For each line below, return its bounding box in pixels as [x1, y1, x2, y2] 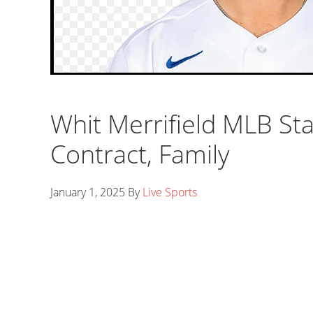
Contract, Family [50, 137, 230, 171]
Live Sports [143, 184, 197, 200]
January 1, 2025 [50, 184, 125, 200]
